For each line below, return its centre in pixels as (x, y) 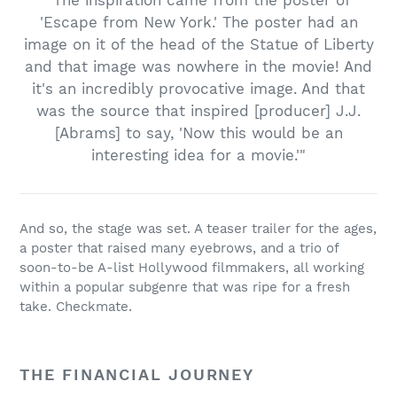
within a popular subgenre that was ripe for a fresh (185, 287)
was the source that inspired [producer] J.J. (198, 111)
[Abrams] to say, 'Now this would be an (198, 133)
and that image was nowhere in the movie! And (198, 67)
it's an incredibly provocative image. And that (198, 89)
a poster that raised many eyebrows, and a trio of (179, 248)
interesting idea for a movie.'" (198, 156)
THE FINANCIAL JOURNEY (137, 374)
